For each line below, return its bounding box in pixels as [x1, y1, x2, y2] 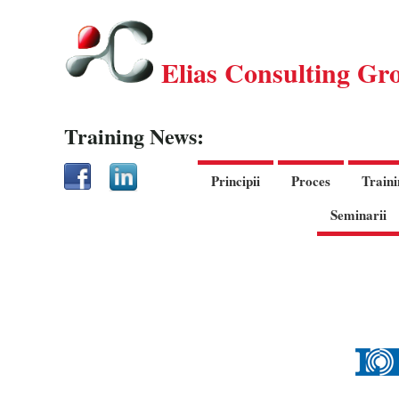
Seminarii [330, 204, 387, 224]
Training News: [64, 120, 204, 152]
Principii [211, 171, 260, 191]
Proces [291, 171, 330, 191]
